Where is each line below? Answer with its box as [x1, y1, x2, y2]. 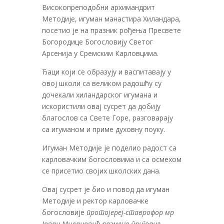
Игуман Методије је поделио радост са [42, 143, 176, 153]
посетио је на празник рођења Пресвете [42, 25, 181, 35]
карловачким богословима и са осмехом [42, 154, 181, 164]
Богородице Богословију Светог [42, 37, 153, 47]
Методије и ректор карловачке [42, 196, 148, 206]
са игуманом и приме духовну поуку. [42, 124, 165, 134]
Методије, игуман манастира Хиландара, [42, 14, 181, 24]
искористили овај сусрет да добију [42, 101, 160, 111]
